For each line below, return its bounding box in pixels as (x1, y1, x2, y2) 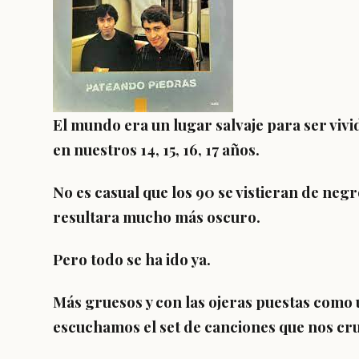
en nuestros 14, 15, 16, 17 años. (53, 139, 260, 159)
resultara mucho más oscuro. (53, 207, 260, 227)
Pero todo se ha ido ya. (53, 249, 211, 269)
